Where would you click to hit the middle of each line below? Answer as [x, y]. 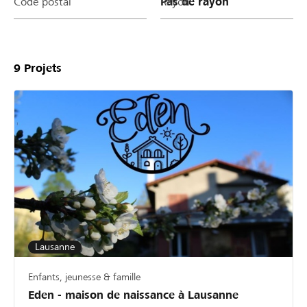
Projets [41, 68]
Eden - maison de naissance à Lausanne [133, 295]
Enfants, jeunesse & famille [84, 277]
